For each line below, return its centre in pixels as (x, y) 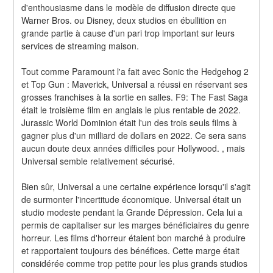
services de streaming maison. (80, 45)
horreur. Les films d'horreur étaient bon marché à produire (134, 237)
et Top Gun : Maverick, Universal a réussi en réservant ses (135, 84)
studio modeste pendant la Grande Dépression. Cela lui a (132, 212)
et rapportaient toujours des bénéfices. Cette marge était (131, 250)
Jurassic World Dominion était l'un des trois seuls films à (129, 122)
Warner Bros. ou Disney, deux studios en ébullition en (124, 20)
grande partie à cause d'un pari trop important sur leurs (128, 33)
